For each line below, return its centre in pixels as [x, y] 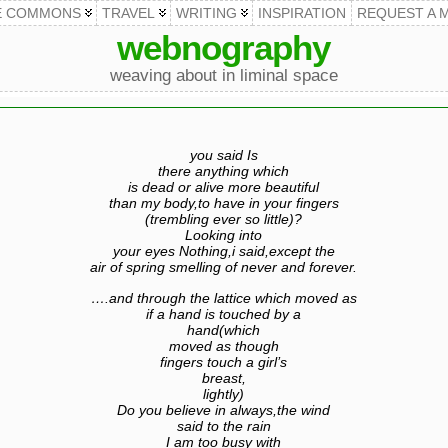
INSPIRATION [301, 13]
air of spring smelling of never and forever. [224, 267]
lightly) [224, 393]
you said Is [223, 155]
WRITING [206, 13]
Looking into [224, 235]
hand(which [224, 329]
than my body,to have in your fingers [223, 203]
